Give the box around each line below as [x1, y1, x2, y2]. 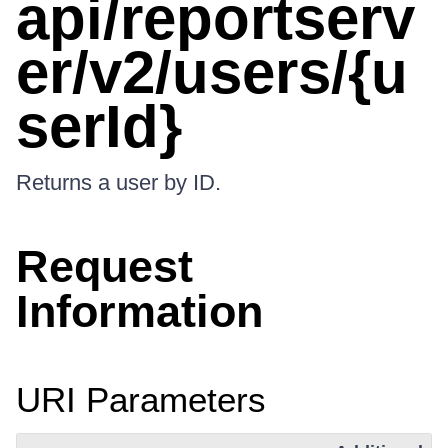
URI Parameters [16, 380, 266, 419]
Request [16, 241, 193, 292]
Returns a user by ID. [16, 170, 221, 195]
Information [16, 286, 263, 337]
